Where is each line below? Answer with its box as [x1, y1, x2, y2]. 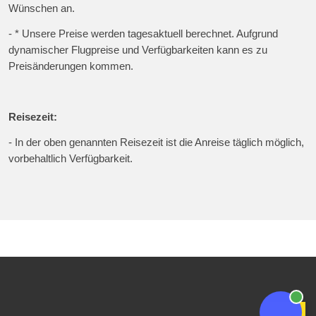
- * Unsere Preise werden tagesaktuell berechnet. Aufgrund [8, 28, 279, 40]
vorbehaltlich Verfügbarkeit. [8, 153, 133, 165]
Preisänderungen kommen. [8, 61, 134, 73]
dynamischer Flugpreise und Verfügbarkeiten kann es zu [8, 44, 268, 56]
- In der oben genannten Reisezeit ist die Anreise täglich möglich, [8, 137, 305, 149]
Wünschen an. [8, 3, 75, 15]
